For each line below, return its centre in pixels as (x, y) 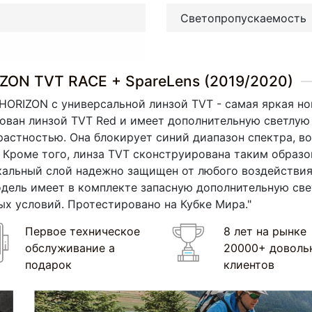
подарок (48, 264)
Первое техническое (82, 231)
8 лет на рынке (265, 231)
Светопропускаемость (243, 18)
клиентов (249, 264)
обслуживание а (70, 248)
